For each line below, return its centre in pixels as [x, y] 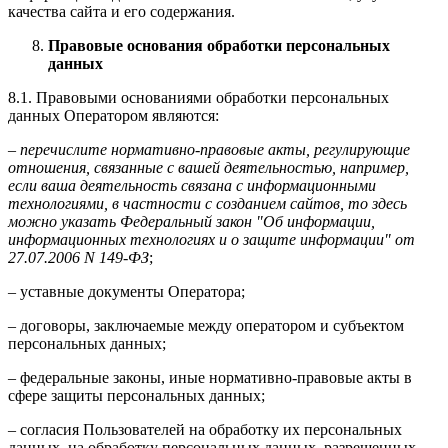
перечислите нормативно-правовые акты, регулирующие [215, 150]
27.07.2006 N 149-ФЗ [78, 258]
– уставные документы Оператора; [126, 292]
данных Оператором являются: [113, 116]
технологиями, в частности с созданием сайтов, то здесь [207, 204]
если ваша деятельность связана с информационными [192, 186]
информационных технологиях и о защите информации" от [211, 240]
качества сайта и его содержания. [121, 12]
